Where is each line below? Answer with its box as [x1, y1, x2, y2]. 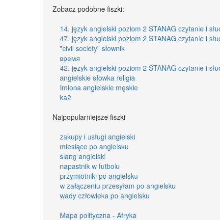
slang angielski [60, 151, 106, 161]
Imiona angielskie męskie [60, 82, 138, 92]
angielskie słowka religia [60, 72, 135, 82]
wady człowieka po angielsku [60, 190, 150, 200]
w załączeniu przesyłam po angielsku [60, 180, 176, 191]
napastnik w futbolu [60, 161, 120, 171]
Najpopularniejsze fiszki [53, 111, 125, 122]
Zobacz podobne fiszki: [53, 3, 124, 14]
